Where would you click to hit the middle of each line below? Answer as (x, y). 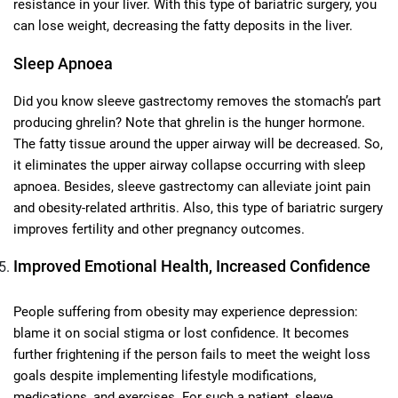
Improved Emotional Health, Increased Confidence (192, 266)
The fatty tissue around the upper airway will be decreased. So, (198, 143)
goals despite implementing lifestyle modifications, (165, 375)
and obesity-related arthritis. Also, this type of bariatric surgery (198, 207)
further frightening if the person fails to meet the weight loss (192, 354)
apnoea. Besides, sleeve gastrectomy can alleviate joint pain (192, 186)
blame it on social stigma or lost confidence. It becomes (181, 333)
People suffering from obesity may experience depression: (186, 311)
